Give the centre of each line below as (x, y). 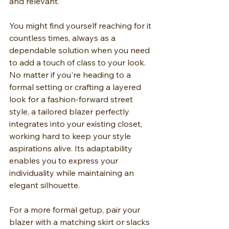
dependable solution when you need (81, 50)
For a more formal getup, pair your (76, 210)
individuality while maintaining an (73, 173)
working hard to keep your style (71, 136)
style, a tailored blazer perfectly (70, 112)
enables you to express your (65, 161)
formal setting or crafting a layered (76, 87)
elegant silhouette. (44, 185)
